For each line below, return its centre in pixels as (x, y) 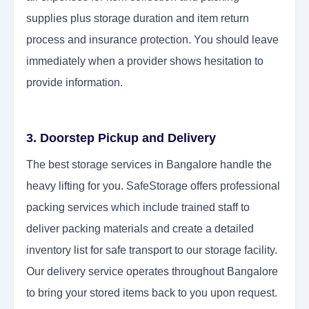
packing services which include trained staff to (138, 208)
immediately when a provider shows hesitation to (145, 61)
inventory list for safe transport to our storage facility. (152, 250)
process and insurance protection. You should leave (152, 40)
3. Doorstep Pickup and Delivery (121, 138)
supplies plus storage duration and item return (138, 19)
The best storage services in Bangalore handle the (149, 165)
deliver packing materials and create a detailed (140, 229)
